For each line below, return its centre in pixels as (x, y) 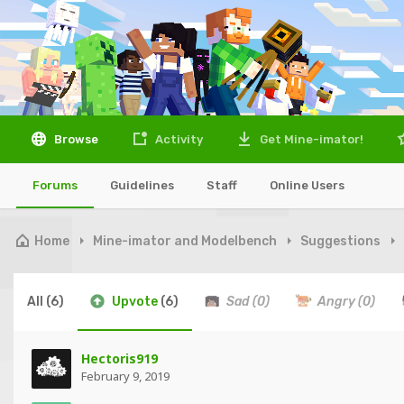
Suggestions (342, 241)
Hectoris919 (119, 358)
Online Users (307, 185)
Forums (55, 185)
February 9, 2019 (125, 376)
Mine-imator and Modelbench (186, 241)
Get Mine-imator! (310, 139)
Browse (75, 139)
